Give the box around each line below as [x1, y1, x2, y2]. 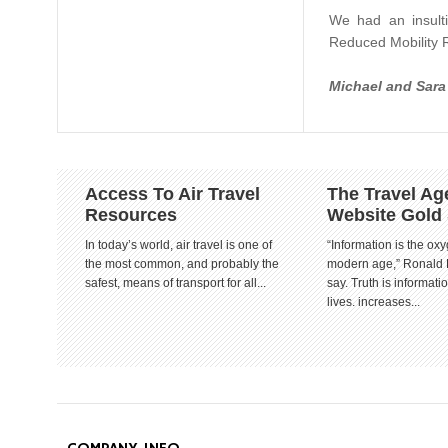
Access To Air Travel [85, 184, 260, 204]
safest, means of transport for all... [85, 276, 266, 290]
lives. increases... [327, 295, 420, 309]
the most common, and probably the [85, 257, 279, 271]
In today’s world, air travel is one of [85, 238, 272, 252]
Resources [85, 205, 177, 225]
